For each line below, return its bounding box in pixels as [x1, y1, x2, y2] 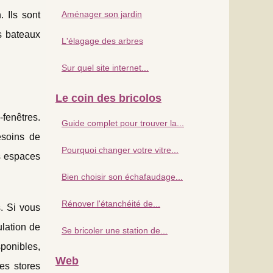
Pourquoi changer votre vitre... [62, 144, 179, 155]
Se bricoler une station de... [62, 225, 168, 235]
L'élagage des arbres [62, 35, 143, 46]
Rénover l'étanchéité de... [62, 198, 160, 208]
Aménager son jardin [62, 9, 142, 19]
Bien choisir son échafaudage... [62, 171, 183, 182]
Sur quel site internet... [62, 62, 149, 73]
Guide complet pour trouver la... [62, 118, 184, 128]
